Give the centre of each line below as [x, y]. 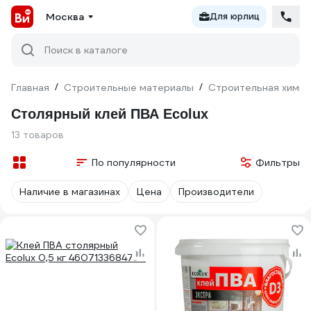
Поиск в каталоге [86, 50]
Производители [216, 192]
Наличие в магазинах [70, 192]
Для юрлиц [235, 16]
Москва [65, 17]
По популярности [133, 162]
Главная [30, 87]
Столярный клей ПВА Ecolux [110, 114]
